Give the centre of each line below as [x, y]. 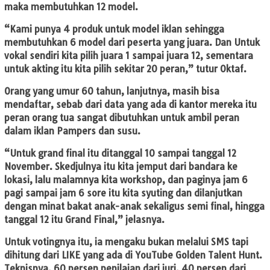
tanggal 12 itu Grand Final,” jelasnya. [84, 219]
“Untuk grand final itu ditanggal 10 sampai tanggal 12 [120, 153]
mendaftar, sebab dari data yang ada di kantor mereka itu [130, 104]
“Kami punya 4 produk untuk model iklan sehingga [114, 29]
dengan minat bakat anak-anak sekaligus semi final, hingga [134, 206]
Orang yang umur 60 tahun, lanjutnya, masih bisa [112, 91]
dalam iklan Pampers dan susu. [72, 131]
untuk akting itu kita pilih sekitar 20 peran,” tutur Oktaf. [125, 69]
